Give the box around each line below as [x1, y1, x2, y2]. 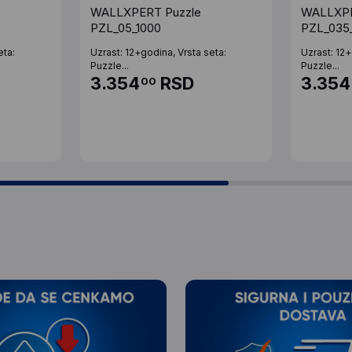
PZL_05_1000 [90, 20, 161, 36]
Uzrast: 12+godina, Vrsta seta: [90, 46, 226, 59]
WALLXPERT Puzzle [90, 5, 201, 20]
